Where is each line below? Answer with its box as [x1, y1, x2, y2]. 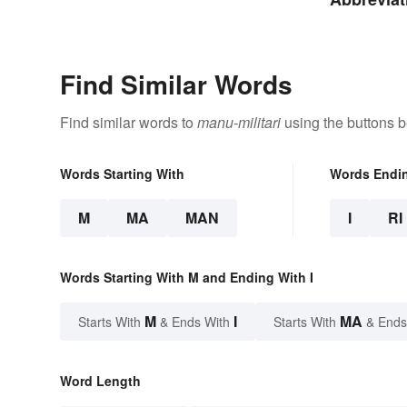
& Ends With [156, 313, 233, 332]
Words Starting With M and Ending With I [60, 268, 313, 287]
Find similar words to [60, 112, 197, 134]
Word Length [60, 372, 141, 391]
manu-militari [197, 112, 281, 134]
